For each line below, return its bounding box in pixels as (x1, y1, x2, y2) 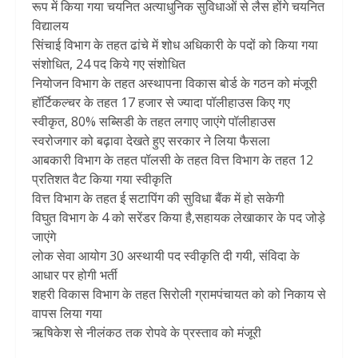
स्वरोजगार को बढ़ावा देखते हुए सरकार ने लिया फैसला (32, 132, 270, 150)
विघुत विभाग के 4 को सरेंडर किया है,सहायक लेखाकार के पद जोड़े (32, 209, 325, 227)
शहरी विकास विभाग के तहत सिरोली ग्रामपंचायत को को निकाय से (32, 285, 326, 304)
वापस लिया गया (32, 304, 102, 323)
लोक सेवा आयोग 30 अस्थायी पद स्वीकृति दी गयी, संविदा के (32, 247, 300, 265)
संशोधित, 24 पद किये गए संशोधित (32, 55, 185, 74)
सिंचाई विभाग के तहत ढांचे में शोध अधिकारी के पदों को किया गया (32, 36, 318, 54)
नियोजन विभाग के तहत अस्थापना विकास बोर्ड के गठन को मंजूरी (32, 74, 317, 93)
